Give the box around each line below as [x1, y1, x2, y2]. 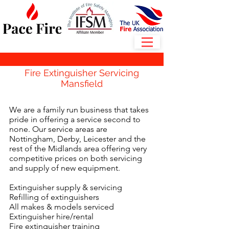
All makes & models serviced [9, 202, 114, 212]
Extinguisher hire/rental [9, 212, 94, 221]
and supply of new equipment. [9, 163, 120, 173]
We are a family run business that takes [9, 105, 149, 114]
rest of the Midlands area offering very [9, 144, 147, 153]
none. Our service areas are [9, 124, 107, 134]
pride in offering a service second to [9, 114, 141, 124]
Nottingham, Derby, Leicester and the [9, 134, 146, 144]
